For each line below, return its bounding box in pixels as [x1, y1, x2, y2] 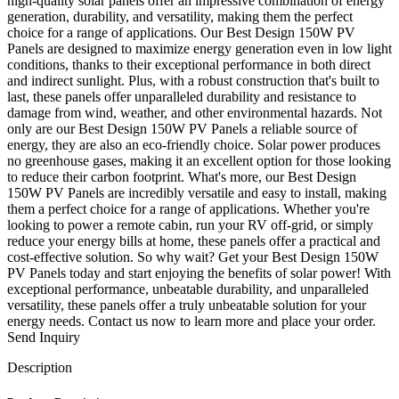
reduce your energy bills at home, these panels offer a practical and [7, 232, 380, 248]
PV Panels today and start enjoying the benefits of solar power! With [7, 265, 391, 281]
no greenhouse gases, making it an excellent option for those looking [7, 152, 391, 168]
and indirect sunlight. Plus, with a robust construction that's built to [7, 72, 379, 88]
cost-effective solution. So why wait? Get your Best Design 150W [7, 248, 379, 265]
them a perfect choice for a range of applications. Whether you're [7, 200, 370, 216]
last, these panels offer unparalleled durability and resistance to [7, 88, 356, 104]
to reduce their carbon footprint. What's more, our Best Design [7, 168, 356, 184]
